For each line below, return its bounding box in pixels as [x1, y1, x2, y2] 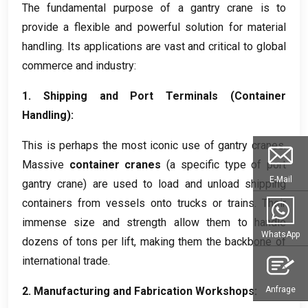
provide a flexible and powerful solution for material [22, 20, 286, 34]
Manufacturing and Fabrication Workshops [34, 284, 254, 298]
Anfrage [265, 284, 296, 294]
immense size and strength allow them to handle [22, 215, 286, 229]
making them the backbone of [140, 234, 287, 248]
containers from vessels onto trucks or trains [22, 196, 254, 210]
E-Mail [269, 174, 292, 184]
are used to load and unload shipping [92, 177, 286, 190]
